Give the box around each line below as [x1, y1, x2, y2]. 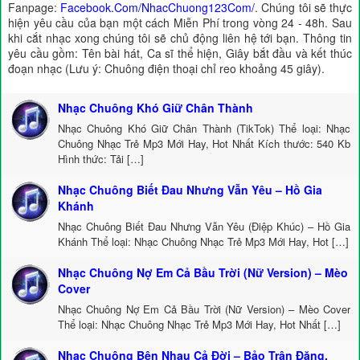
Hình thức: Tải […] [58, 151, 144, 166]
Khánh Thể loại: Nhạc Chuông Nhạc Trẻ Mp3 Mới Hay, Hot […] [58, 234, 349, 249]
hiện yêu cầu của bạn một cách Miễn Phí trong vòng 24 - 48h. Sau [8, 14, 352, 31]
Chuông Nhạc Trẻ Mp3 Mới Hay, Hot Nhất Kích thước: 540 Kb [58, 136, 350, 151]
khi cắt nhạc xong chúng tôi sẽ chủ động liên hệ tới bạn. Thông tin [8, 30, 352, 46]
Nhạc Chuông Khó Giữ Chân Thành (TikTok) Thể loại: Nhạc [58, 121, 350, 136]
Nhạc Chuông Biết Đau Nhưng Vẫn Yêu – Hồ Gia [58, 182, 322, 198]
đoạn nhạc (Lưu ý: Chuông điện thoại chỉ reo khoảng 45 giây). [8, 60, 325, 76]
